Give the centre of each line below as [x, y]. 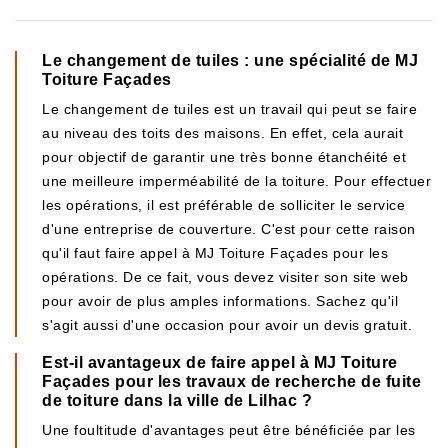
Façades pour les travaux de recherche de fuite [231, 381]
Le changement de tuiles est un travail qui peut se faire [229, 109]
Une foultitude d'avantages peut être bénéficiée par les [229, 430]
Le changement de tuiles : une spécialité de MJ [230, 60]
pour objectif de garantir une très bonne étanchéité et [224, 157]
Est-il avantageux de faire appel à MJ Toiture [220, 362]
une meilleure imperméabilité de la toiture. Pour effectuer [236, 181]
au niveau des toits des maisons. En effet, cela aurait [222, 133]
